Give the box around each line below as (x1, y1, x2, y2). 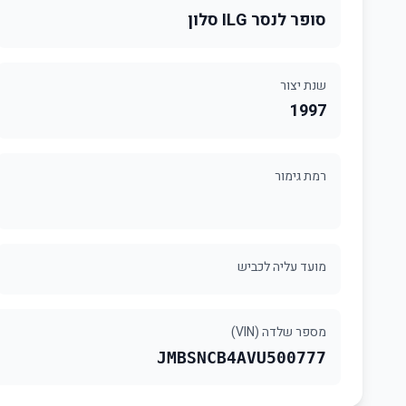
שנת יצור (280, 76, 326, 95)
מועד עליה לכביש (237, 257, 326, 276)
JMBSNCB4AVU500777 (157, 348, 326, 367)
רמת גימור (275, 167, 326, 186)
